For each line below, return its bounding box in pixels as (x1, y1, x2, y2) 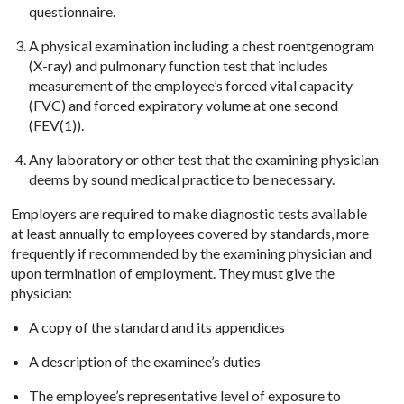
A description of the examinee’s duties (29, 352, 261, 370)
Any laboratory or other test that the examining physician (29, 150, 379, 168)
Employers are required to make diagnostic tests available (11, 204, 367, 222)
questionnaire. (29, 2, 115, 20)
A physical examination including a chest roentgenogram (29, 36, 374, 54)
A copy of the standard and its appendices (29, 317, 285, 335)
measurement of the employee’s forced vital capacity (29, 76, 353, 94)
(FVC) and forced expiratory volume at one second (29, 96, 338, 114)
